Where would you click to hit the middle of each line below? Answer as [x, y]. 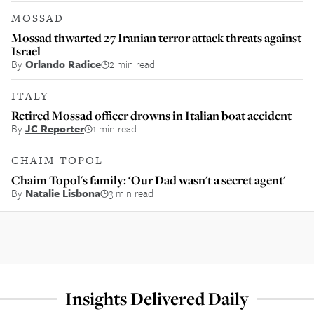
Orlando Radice [63, 64]
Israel [26, 51]
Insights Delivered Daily [157, 299]
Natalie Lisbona [63, 193]
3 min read [131, 193]
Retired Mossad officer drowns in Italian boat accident [151, 115]
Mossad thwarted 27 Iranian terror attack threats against [156, 37]
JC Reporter [55, 128]
